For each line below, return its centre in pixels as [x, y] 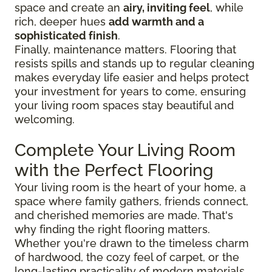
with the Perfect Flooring [114, 171]
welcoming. [45, 120]
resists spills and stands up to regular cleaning [134, 64]
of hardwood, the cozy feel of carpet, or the [127, 257]
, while [227, 8]
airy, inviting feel [167, 8]
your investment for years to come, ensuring [130, 92]
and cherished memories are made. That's [124, 216]
